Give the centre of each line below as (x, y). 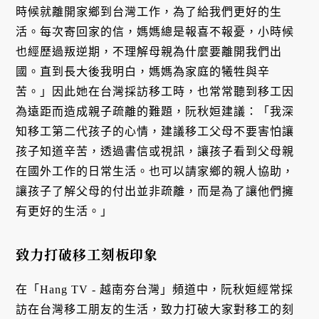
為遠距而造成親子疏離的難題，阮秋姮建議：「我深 (155, 111)
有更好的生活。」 (64, 211)
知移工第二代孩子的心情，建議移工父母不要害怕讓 (155, 131)
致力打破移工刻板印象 (87, 253)
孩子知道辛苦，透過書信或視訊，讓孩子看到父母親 (155, 151)
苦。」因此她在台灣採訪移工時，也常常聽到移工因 (155, 91)
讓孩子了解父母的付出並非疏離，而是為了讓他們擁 (155, 191)
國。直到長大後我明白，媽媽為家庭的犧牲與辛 (143, 71)
